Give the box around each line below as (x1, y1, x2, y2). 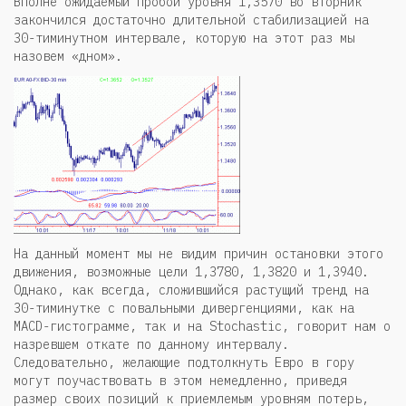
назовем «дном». (14, 47, 122, 64)
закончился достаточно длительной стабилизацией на (14, 11, 369, 28)
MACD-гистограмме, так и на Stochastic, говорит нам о (14, 317, 391, 334)
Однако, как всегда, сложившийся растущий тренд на (14, 281, 369, 298)
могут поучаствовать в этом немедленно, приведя (14, 372, 347, 389)
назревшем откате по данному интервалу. (14, 335, 289, 353)
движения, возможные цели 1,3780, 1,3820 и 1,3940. (14, 263, 369, 280)
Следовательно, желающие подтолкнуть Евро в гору (14, 353, 354, 371)
